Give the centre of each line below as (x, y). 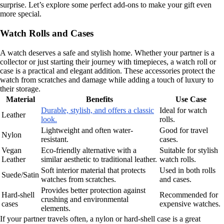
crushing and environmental (85, 199)
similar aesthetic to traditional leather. (99, 159)
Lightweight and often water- (87, 130)
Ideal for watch (183, 110)
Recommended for (189, 194)
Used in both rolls (187, 170)
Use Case (191, 99)
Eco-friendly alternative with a (89, 150)
